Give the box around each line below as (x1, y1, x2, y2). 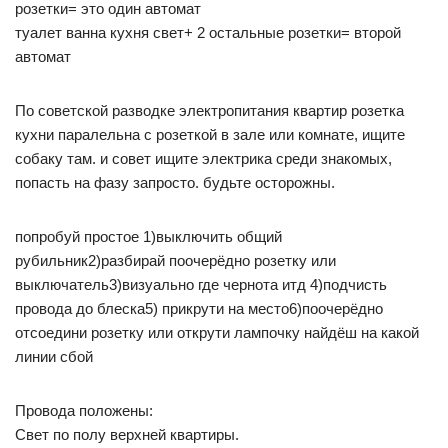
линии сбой (15, 348, 93, 365)
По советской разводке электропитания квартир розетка (15, 102, 404, 119)
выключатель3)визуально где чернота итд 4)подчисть (15, 276, 387, 293)
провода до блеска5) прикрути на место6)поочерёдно (15, 300, 383, 317)
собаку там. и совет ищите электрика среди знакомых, (15, 150, 392, 167)
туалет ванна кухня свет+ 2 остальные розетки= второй (15, 24, 401, 41)
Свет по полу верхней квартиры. (15, 426, 239, 443)
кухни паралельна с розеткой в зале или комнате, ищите (15, 126, 405, 143)
